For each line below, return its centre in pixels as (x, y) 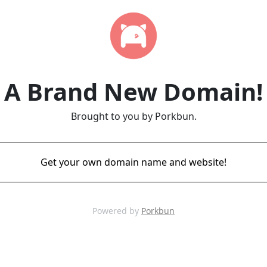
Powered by (117, 211)
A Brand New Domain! (133, 91)
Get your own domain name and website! (133, 162)
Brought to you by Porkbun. (133, 116)
